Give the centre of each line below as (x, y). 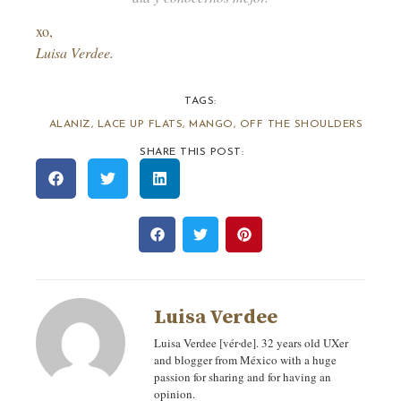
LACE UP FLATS (140, 124)
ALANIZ (70, 124)
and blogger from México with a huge (245, 360)
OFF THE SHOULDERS (301, 124)
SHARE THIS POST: (192, 152)
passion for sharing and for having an (243, 377)
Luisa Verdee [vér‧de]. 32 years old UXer (251, 343)
